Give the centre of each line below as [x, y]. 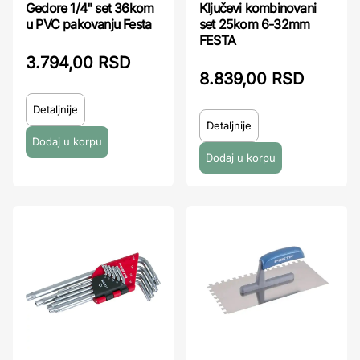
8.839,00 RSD [252, 78]
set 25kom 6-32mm [255, 24]
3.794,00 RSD [78, 62]
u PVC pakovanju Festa [89, 24]
